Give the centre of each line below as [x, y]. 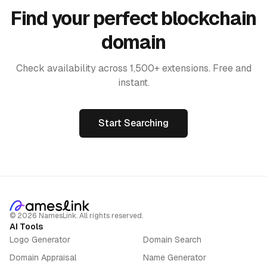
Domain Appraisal [43, 257]
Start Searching [133, 123]
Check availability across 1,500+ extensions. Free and [133, 68]
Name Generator [175, 257]
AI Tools [26, 226]
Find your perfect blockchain [133, 18]
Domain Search [172, 240]
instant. [133, 83]
